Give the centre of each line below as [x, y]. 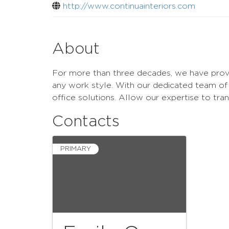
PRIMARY [76, 149]
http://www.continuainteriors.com [129, 6]
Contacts [86, 121]
